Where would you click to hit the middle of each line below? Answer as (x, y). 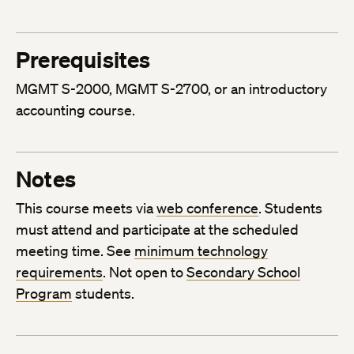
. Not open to (145, 272)
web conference (207, 208)
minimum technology (201, 251)
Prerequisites (83, 60)
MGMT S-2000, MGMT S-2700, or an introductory (171, 89)
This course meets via (86, 208)
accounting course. (75, 110)
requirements (59, 272)
